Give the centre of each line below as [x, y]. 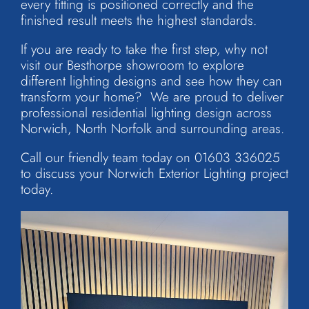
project [267, 173]
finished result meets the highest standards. [139, 20]
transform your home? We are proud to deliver [152, 96]
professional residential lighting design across [146, 112]
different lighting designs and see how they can [151, 80]
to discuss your [64, 173]
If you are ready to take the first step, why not [144, 49]
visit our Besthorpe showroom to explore [132, 64]
